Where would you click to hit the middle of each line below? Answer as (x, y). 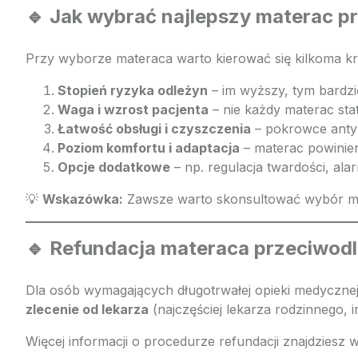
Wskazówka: (83, 199)
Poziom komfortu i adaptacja (149, 148)
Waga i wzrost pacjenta (133, 109)
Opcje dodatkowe (114, 167)
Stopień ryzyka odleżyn (133, 90)
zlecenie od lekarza (87, 309)
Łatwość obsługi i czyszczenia (154, 129)
